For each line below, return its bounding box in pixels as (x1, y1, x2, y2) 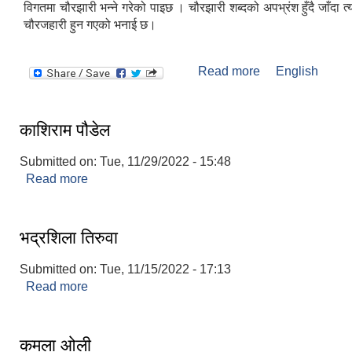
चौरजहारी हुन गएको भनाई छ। (24, 18, 159, 32)
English (276, 64, 318, 79)
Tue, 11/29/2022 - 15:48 (100, 155, 231, 169)
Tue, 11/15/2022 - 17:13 (100, 262, 231, 277)
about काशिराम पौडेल (88, 172, 190, 186)
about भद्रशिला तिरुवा (88, 280, 195, 294)
